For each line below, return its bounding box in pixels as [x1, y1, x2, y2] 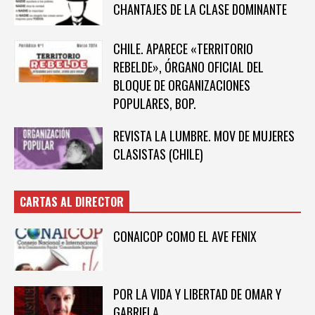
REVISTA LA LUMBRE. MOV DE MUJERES [112, 126, 295, 145]
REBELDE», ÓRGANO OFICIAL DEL [112, 57, 264, 76]
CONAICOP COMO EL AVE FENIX [112, 227, 257, 246]
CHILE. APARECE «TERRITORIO [112, 39, 253, 58]
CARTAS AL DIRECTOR [20, 193, 124, 211]
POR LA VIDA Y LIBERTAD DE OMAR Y [112, 284, 281, 303]
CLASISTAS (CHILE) [112, 144, 203, 163]
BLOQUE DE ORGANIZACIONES [112, 75, 250, 94]
